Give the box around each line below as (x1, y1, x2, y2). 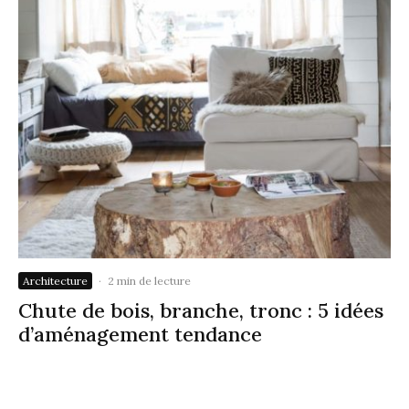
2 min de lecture (108, 274, 191, 288)
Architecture (23, 274, 88, 288)
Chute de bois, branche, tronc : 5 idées (18, 298, 383, 324)
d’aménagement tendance (18, 321, 262, 348)
